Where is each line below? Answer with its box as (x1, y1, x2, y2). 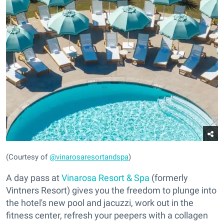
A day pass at (6, 172, 61, 183)
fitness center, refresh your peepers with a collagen (6, 209, 208, 220)
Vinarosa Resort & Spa (61, 172, 149, 183)
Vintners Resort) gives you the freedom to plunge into (6, 184, 216, 195)
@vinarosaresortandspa (49, 152, 128, 161)
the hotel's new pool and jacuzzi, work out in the (6, 197, 193, 208)
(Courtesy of (6, 152, 49, 161)
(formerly (149, 172, 188, 183)
